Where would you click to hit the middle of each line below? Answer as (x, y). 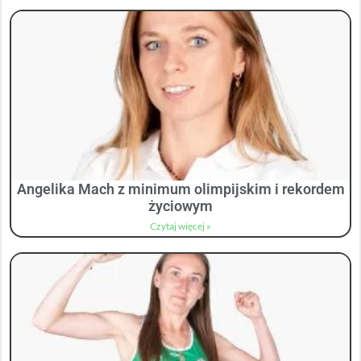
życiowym (180, 206)
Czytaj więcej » (180, 226)
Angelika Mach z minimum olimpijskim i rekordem (180, 189)
